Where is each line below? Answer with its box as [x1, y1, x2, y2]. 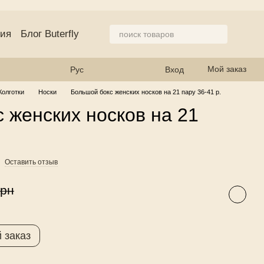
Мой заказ [207, 64, 246, 74]
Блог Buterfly [21, 28, 79, 40]
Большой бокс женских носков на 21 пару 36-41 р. [71, 88, 221, 95]
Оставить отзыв [5, 158, 58, 166]
